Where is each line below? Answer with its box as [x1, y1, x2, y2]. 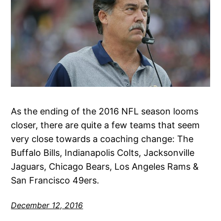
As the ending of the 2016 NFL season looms [11, 106, 199, 116]
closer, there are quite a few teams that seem [11, 119, 200, 130]
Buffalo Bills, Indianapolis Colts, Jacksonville [11, 147, 195, 158]
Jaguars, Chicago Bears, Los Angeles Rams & [11, 161, 199, 172]
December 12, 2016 [11, 200, 83, 210]
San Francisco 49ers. [11, 175, 100, 185]
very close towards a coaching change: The [11, 133, 194, 144]
